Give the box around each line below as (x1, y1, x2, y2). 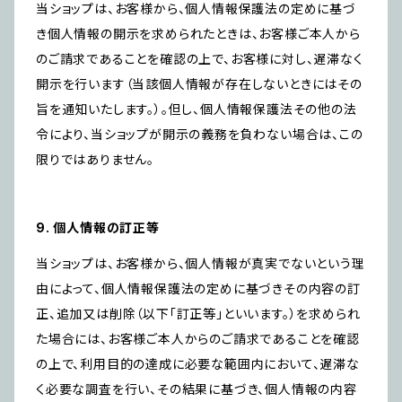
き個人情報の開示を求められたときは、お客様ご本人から (36, 26, 361, 42)
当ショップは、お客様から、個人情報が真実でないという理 (36, 256, 365, 272)
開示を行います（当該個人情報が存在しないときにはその (36, 76, 363, 92)
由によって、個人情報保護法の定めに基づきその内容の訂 (36, 281, 361, 297)
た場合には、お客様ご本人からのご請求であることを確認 (36, 331, 360, 347)
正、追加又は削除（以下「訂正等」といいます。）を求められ (36, 306, 361, 322)
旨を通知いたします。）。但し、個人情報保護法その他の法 (36, 101, 357, 118)
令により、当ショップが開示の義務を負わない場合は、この (36, 127, 363, 143)
